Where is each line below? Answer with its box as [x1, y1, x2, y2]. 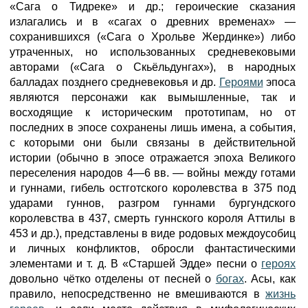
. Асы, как [243, 273, 296, 285]
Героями [219, 76, 263, 88]
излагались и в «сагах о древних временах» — [10, 16, 296, 27]
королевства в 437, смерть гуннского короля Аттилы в [10, 212, 296, 224]
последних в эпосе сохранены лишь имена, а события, [10, 122, 296, 133]
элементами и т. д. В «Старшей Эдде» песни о [10, 258, 261, 269]
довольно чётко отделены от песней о [10, 273, 216, 285]
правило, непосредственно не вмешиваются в [10, 288, 265, 300]
